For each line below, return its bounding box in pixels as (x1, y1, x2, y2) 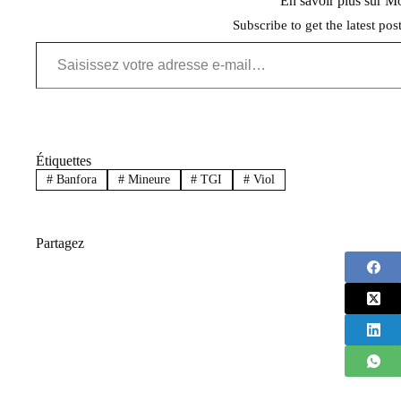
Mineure (124, 173, 170, 187)
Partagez (36, 235, 84, 252)
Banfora (52, 173, 97, 187)
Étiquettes (36, 152, 91, 168)
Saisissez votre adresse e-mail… (35, 33, 73, 48)
